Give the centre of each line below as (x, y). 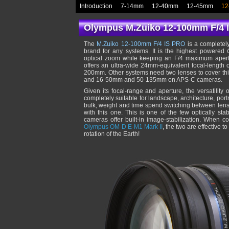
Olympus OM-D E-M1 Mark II (123, 127)
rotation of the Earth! (112, 134)
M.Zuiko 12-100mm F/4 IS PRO (141, 44)
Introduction (96, 6)
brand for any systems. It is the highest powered (155, 51)
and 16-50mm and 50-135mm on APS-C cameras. (153, 80)
